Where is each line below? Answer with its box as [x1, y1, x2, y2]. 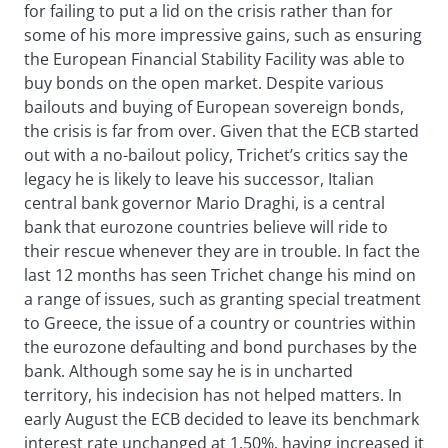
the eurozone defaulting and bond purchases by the [24, 336, 417, 359]
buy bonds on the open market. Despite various [24, 72, 384, 95]
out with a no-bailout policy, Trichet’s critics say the [24, 144, 408, 167]
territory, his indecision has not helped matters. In [24, 384, 402, 407]
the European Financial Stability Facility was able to [24, 48, 405, 71]
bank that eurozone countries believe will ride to [24, 216, 388, 239]
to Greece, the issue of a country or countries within [24, 312, 416, 335]
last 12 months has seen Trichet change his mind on [24, 264, 416, 287]
